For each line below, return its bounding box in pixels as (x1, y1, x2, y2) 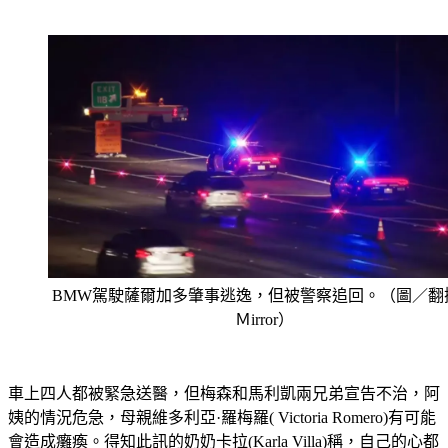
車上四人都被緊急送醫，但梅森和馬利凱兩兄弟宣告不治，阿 (8, 385, 440, 402)
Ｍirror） (234, 311, 294, 328)
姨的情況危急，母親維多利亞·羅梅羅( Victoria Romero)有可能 (8, 409, 436, 426)
